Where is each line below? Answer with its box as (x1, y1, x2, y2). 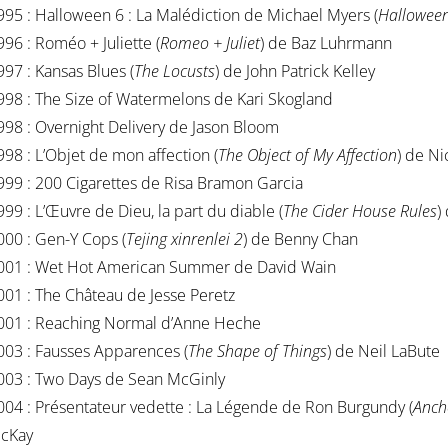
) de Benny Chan (243, 228, 358, 251)
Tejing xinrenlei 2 (126, 228, 243, 251)
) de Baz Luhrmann (260, 32, 392, 55)
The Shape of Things (188, 340, 327, 363)
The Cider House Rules (283, 200, 437, 223)
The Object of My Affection (218, 144, 397, 167)
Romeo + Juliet (160, 32, 260, 55)
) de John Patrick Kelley (215, 60, 375, 83)
